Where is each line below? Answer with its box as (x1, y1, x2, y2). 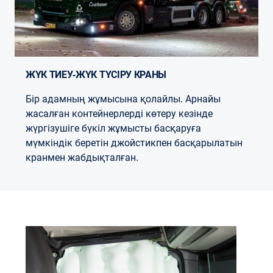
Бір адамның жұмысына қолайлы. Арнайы (26, 94, 221, 104)
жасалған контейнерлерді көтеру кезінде (26, 108, 213, 119)
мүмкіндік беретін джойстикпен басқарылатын (26, 138, 243, 148)
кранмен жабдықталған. (26, 152, 138, 163)
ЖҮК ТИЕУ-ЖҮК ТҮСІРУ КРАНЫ (35, 69, 167, 80)
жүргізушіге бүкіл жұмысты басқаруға (26, 123, 201, 133)
